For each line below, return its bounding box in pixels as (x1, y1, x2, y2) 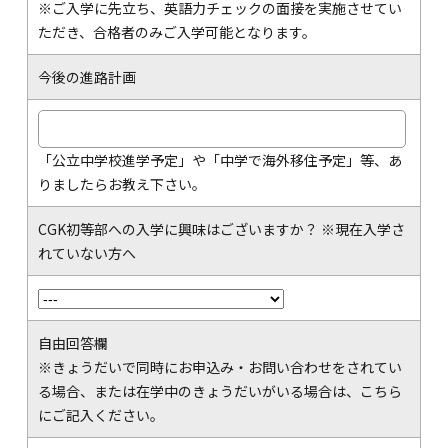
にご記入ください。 (37, 404, 164, 425)
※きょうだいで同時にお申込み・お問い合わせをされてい (37, 356, 402, 377)
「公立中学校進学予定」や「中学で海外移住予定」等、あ (37, 149, 402, 170)
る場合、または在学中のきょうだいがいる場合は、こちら (37, 380, 402, 401)
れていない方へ (37, 242, 136, 263)
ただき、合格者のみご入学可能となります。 (37, 21, 316, 42)
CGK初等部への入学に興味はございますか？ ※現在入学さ (37, 218, 405, 239)
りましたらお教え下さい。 (37, 173, 206, 194)
